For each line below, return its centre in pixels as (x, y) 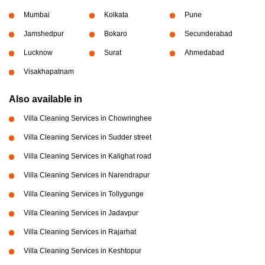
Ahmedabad (204, 53)
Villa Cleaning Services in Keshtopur (83, 251)
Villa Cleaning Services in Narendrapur (87, 175)
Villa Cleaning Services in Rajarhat (80, 232)
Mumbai (37, 15)
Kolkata (116, 15)
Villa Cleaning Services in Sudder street (88, 138)
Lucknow (38, 53)
